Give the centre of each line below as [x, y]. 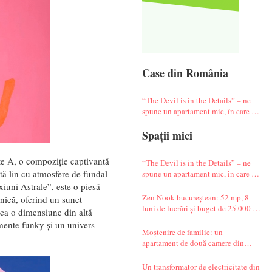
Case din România [185, 73]
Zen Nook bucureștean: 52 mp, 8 [195, 197]
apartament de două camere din [193, 243]
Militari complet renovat [182, 253]
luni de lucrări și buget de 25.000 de [201, 208]
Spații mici [167, 135]
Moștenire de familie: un [182, 232]
